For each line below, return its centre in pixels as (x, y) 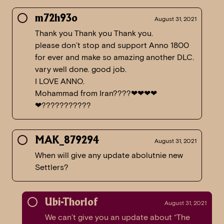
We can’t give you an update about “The (117, 217)
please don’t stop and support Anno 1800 (112, 45)
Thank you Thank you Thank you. (94, 33)
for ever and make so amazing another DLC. (114, 57)
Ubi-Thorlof (71, 203)
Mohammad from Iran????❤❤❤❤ (96, 93)
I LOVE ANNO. (60, 81)
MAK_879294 (67, 141)
